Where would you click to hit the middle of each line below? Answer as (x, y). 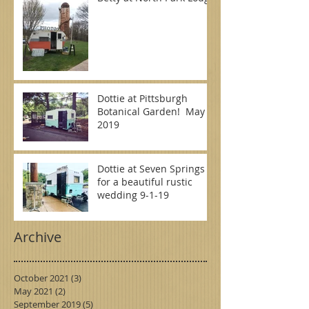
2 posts (80, 291)
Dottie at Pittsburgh (142, 98)
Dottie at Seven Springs (151, 168)
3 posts (96, 278)
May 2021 (33, 291)
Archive (38, 237)
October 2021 (41, 278)
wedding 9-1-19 (133, 195)
